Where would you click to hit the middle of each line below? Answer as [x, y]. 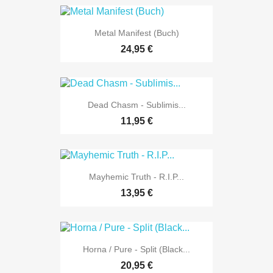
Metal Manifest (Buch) [136, 33]
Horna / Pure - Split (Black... [136, 249]
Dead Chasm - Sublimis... [136, 105]
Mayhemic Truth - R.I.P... [136, 177]
